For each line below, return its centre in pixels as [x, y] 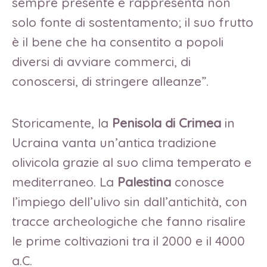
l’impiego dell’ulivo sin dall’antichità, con [130, 201]
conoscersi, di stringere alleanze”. [110, 81]
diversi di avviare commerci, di [101, 62]
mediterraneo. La [65, 181]
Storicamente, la [62, 122]
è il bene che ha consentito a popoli [118, 42]
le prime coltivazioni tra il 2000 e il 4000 [128, 240]
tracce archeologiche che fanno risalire [129, 221]
